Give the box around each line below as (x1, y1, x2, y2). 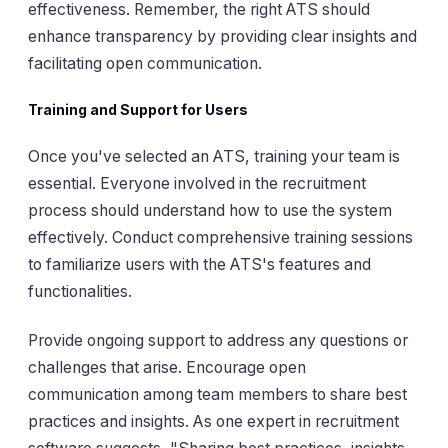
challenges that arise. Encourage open (28, 358, 306, 378)
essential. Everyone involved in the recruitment (28, 173, 366, 193)
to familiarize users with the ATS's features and (28, 254, 371, 274)
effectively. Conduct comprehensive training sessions (28, 227, 413, 247)
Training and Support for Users (28, 101, 248, 119)
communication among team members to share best (28, 385, 407, 405)
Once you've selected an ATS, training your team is (28, 146, 400, 166)
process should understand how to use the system (28, 200, 392, 220)
